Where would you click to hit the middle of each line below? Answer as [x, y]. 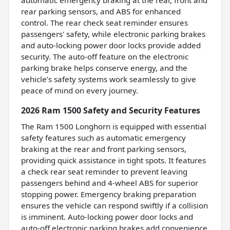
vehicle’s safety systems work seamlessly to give [109, 79]
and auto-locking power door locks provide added [111, 45]
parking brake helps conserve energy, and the [104, 68]
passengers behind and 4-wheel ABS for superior [110, 183]
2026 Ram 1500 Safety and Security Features [111, 111]
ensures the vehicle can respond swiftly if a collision [114, 206]
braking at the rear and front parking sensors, [104, 149]
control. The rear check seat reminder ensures [104, 23]
